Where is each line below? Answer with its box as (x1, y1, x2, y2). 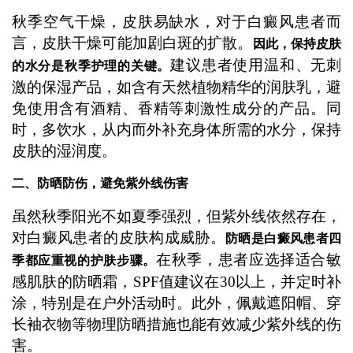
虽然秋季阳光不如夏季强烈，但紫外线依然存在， (11, 207, 342, 225)
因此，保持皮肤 (252, 37, 342, 51)
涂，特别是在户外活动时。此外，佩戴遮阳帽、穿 (11, 294, 342, 311)
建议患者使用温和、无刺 (170, 57, 342, 74)
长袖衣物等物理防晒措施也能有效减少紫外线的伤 (11, 315, 342, 333)
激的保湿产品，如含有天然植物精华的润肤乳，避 (11, 79, 342, 96)
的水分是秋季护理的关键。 (11, 59, 171, 73)
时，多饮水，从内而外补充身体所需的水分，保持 (11, 121, 342, 139)
